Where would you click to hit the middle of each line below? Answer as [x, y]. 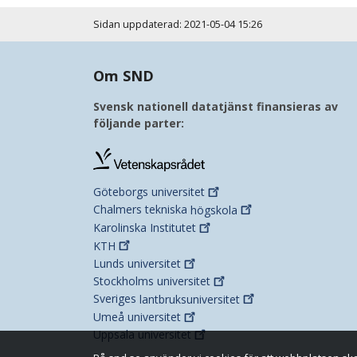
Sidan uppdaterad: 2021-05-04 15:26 [178, 24]
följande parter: [139, 123]
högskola [214, 210]
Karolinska [122, 228]
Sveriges [116, 299]
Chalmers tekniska [142, 210]
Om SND [124, 75]
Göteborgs [122, 192]
